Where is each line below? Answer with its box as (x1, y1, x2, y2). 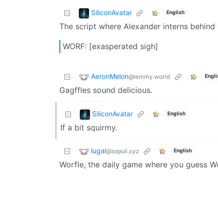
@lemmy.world (128, 73, 170, 81)
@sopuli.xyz (106, 147, 139, 155)
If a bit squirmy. (60, 122, 117, 132)
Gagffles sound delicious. (59, 85, 152, 95)
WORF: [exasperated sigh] (63, 41, 158, 52)
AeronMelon (91, 72, 128, 81)
